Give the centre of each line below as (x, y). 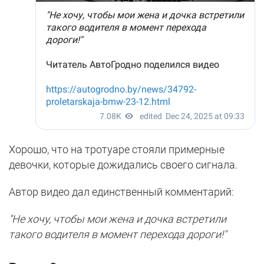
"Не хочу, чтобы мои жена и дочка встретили (118, 219)
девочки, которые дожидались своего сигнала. (123, 164)
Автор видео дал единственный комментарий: (121, 192)
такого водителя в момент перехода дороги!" (118, 234)
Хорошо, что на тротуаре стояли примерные (117, 149)
